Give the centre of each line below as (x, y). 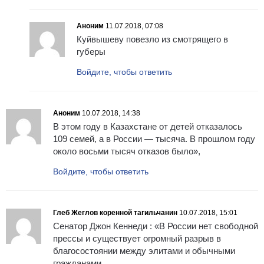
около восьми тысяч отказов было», (127, 151)
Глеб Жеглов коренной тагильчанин (115, 213)
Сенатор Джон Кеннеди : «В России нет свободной (156, 226)
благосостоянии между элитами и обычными (144, 251)
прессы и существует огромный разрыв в (137, 239)
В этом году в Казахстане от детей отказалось (148, 127)
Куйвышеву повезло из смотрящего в (152, 39)
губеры (91, 52)
